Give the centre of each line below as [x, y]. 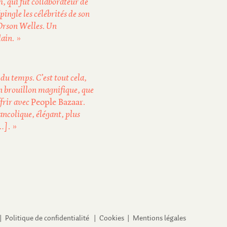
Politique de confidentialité [47, 218]
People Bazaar [57, 103]
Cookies [112, 218]
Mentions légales [159, 218]
